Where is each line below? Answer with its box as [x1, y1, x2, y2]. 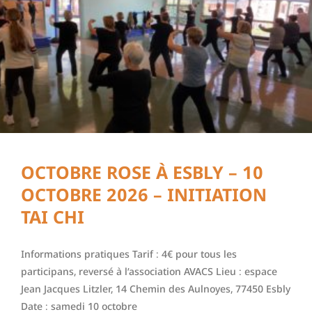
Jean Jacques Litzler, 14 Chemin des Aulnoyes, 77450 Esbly [21, 282, 290, 296]
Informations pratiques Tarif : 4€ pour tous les [21, 247, 237, 261]
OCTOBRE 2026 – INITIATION [21, 182, 267, 207]
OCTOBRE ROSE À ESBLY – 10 [21, 160, 263, 185]
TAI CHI [21, 205, 84, 229]
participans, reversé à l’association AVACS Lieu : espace [21, 265, 277, 279]
